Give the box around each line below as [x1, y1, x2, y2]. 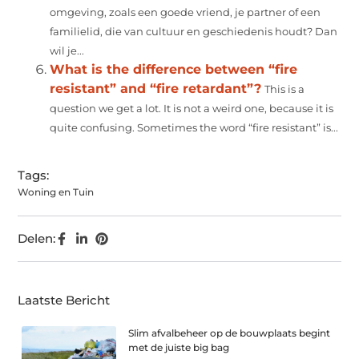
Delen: [18, 230, 56, 246]
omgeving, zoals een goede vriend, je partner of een [50, 6, 321, 18]
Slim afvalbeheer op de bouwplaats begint [128, 326, 331, 339]
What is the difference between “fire [50, 61, 298, 77]
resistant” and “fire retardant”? [50, 80, 262, 96]
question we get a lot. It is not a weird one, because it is [50, 102, 334, 115]
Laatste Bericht [18, 292, 111, 308]
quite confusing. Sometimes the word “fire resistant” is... [50, 121, 339, 134]
